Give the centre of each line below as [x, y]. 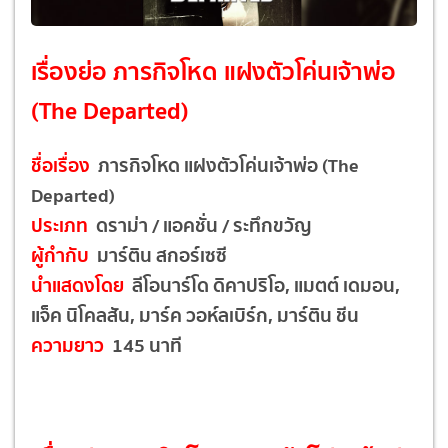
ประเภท [59, 224]
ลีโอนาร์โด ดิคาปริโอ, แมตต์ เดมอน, [264, 284]
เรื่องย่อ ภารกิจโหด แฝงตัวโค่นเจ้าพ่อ [213, 71]
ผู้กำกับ [60, 254]
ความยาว [69, 344]
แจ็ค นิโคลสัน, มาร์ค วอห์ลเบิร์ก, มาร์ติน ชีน [195, 314]
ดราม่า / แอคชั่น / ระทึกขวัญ [200, 224]
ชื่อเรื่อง [62, 164]
